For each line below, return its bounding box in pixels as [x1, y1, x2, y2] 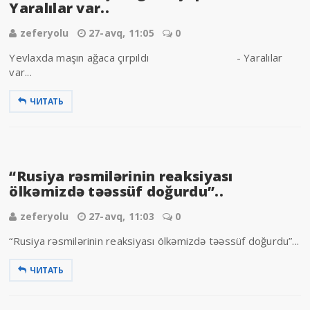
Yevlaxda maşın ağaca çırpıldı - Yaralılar [9, 50, 283, 64]
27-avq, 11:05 [88, 26, 154, 39]
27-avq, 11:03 [88, 209, 154, 223]
